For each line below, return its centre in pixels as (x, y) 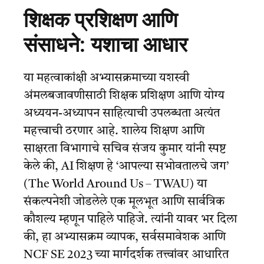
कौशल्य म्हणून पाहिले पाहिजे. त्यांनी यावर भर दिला (130, 220)
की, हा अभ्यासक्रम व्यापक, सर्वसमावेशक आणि (125, 237)
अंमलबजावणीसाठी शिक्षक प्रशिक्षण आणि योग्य (124, 96)
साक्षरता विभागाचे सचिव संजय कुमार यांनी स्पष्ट (125, 149)
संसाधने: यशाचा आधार (105, 45)
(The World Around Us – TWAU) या (115, 184)
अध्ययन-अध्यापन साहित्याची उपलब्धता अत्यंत (122, 113)
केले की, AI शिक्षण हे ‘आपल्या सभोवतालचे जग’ (126, 166)
